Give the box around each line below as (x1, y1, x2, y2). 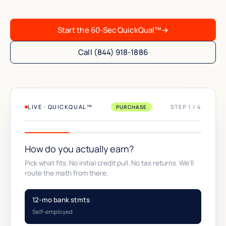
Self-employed (32, 208, 73, 215)
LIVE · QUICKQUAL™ (28, 103, 93, 110)
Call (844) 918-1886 (78, 47, 148, 58)
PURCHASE (116, 103, 147, 110)
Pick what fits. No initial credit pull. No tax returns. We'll (25, 158, 194, 167)
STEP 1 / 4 (170, 103, 201, 110)
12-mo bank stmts (32, 195, 90, 204)
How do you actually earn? (25, 143, 134, 155)
